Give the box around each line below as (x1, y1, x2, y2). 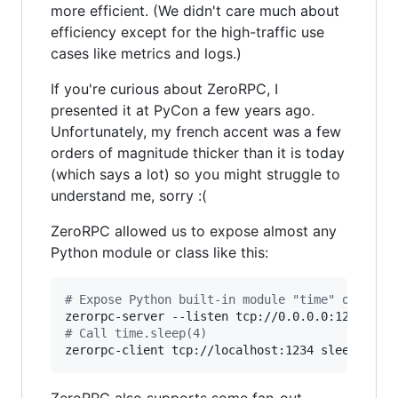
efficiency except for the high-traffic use (51, 23, 324, 41)
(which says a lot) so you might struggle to (51, 165, 340, 183)
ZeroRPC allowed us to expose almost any (51, 222, 337, 240)
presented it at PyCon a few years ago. (51, 101, 314, 119)
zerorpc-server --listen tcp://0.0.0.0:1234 (65, 309, 370, 323)
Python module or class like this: (51, 243, 268, 261)
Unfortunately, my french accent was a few (51, 123, 341, 140)
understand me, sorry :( (51, 187, 207, 204)
